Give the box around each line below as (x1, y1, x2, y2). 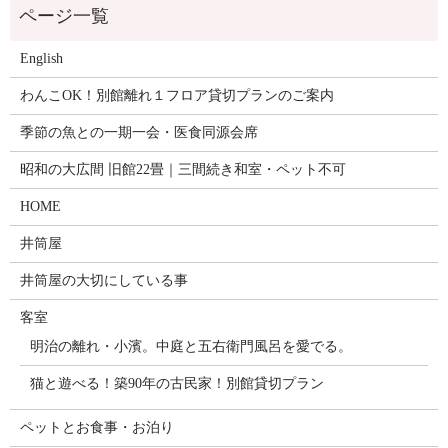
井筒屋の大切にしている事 (19, 273, 188, 289)
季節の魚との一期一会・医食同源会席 (19, 125, 258, 141)
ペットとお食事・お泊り (19, 420, 174, 436)
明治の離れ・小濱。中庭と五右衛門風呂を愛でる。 (29, 339, 352, 355)
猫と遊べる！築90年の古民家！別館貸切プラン (29, 376, 324, 392)
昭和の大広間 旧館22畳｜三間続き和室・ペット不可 (19, 162, 346, 178)
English (19, 51, 63, 67)
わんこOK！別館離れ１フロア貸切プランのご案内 (19, 88, 334, 104)
